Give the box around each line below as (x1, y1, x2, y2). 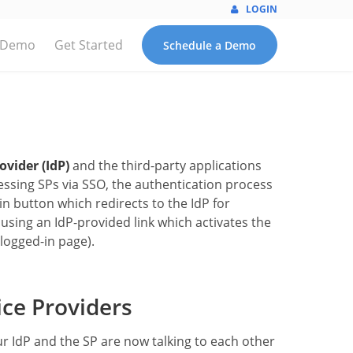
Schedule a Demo (163, 37, 256, 53)
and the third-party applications (69, 157, 262, 174)
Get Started (54, 36, 123, 54)
